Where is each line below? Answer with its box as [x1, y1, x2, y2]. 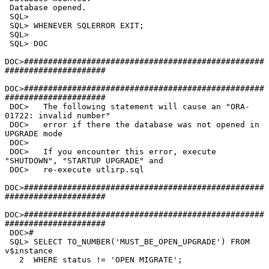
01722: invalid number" [5, 111, 110, 121]
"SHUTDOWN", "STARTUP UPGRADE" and [5, 156, 163, 166]
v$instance [5, 246, 53, 256]
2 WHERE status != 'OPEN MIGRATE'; [5, 255, 19, 265]
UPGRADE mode [5, 129, 62, 139]
